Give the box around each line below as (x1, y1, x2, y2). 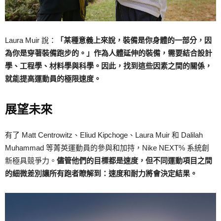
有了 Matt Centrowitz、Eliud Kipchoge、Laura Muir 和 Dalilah (5, 130, 203, 139)
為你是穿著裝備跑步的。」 (5, 48, 94, 57)
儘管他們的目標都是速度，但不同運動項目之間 (57, 156, 212, 165)
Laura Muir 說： (5, 36, 56, 44)
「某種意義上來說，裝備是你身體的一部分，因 (56, 36, 212, 44)
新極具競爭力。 (5, 156, 57, 165)
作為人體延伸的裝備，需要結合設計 (94, 48, 212, 57)
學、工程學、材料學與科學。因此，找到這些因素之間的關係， (5, 61, 212, 70)
